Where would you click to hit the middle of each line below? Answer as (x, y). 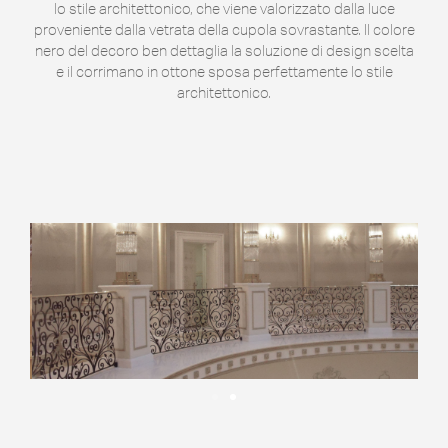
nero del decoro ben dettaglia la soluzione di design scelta (224, 51)
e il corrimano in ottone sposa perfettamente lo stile (224, 72)
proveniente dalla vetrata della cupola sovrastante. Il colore (224, 30)
